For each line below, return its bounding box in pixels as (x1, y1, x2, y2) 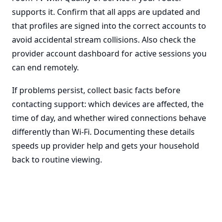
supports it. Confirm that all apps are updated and (12, 6, 200, 17)
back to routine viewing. (12, 154, 102, 165)
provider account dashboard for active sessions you (12, 48, 207, 59)
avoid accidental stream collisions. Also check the (12, 34, 196, 45)
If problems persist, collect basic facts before (12, 85, 180, 96)
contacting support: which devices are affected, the (12, 99, 204, 110)
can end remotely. (12, 62, 79, 73)
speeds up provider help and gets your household (12, 140, 199, 151)
